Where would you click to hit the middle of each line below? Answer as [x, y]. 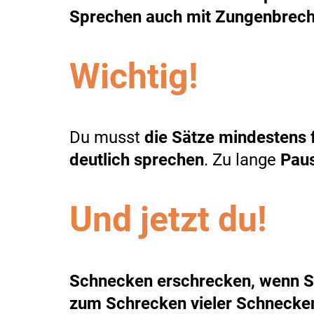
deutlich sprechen [137, 160]
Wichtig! [134, 76]
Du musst [107, 137]
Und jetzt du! [168, 219]
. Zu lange [242, 160]
